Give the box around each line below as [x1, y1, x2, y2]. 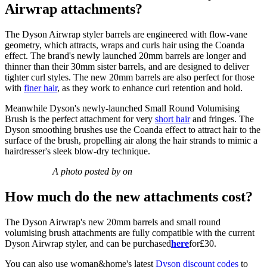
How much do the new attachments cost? [5, 188, 253, 204]
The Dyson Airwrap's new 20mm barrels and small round [5, 216, 221, 227]
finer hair [24, 82, 57, 93]
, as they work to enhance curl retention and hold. [57, 82, 243, 93]
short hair [155, 113, 190, 124]
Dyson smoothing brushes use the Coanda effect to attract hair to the [5, 124, 260, 135]
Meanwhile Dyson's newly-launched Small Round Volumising [5, 103, 240, 113]
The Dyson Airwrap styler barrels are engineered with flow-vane [5, 29, 247, 39]
